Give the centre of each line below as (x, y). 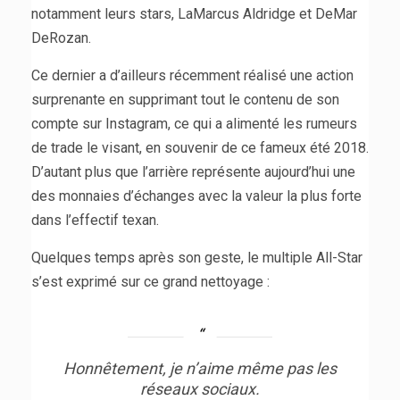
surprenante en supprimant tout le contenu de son (185, 99)
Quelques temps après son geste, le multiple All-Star (197, 257)
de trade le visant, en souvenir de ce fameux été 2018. (200, 147)
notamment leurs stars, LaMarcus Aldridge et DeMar (194, 13)
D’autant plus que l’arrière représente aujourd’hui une (193, 171)
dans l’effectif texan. (95, 220)
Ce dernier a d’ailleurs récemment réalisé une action (192, 75)
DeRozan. (61, 37)
